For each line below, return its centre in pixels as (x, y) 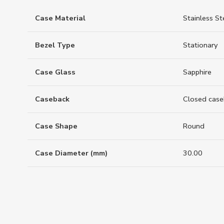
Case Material (60, 18)
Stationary (200, 45)
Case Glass (55, 72)
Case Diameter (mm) (71, 153)
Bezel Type (55, 45)
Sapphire (197, 72)
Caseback (52, 99)
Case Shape (56, 126)
